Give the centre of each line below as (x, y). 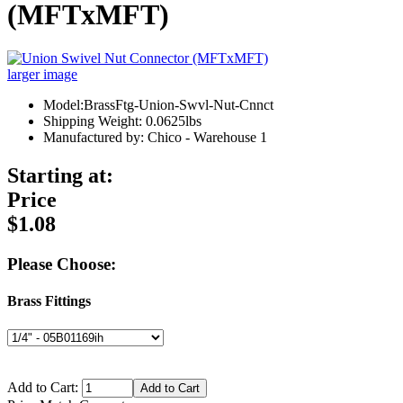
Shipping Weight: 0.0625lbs (122, 121)
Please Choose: (62, 264)
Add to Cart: (45, 387)
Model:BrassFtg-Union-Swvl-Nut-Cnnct (158, 105)
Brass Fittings (49, 301)
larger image (42, 75)
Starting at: (60, 176)
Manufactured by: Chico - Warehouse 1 (155, 138)
